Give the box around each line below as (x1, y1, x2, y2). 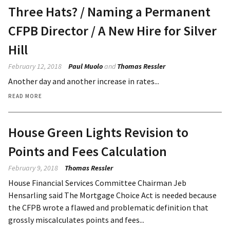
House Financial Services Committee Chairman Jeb (8, 177, 186, 188)
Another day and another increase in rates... (8, 75, 159, 86)
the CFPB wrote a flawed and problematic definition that (8, 202, 208, 213)
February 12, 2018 (8, 61, 62, 71)
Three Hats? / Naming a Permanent (8, 3, 210, 20)
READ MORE (8, 92, 42, 100)
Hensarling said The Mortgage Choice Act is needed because (8, 189, 217, 200)
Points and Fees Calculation (8, 142, 167, 160)
